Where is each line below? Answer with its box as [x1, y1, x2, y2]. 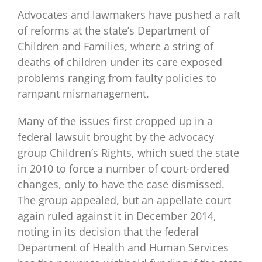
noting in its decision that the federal [18, 224, 199, 239]
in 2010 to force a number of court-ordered [18, 161, 229, 175]
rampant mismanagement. [18, 86, 149, 101]
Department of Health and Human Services [18, 240, 229, 254]
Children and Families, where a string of [18, 39, 213, 53]
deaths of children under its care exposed [18, 54, 222, 69]
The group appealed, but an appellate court [18, 192, 231, 207]
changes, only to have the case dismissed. [18, 177, 225, 191]
